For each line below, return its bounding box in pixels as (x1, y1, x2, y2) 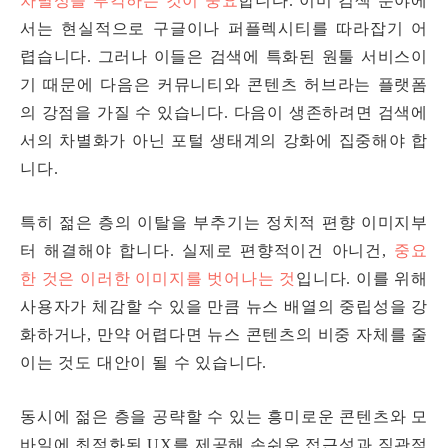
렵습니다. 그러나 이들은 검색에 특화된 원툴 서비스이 (20, 48, 428, 66)
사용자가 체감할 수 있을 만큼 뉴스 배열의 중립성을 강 (20, 298, 428, 316)
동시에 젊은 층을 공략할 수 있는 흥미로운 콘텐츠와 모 (20, 408, 428, 426)
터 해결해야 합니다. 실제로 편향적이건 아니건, (20, 242, 387, 260)
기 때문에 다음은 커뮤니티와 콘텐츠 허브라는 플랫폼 (20, 76, 428, 94)
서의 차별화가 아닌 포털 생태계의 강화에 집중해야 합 (20, 132, 428, 150)
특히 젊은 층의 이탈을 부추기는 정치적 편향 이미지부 (20, 214, 428, 232)
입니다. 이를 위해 (296, 270, 428, 288)
